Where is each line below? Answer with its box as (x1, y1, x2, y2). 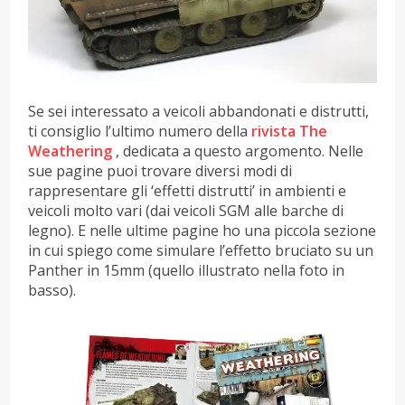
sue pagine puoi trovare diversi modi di (28, 160, 293, 181)
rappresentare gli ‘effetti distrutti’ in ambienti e (28, 180, 347, 201)
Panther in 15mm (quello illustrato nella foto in (28, 259, 345, 280)
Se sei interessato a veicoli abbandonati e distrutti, (28, 100, 370, 121)
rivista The (251, 120, 328, 141)
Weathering (28, 140, 113, 161)
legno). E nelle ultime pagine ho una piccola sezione (28, 220, 377, 240)
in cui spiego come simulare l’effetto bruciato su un (28, 240, 374, 260)
